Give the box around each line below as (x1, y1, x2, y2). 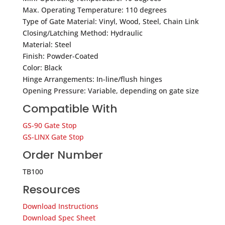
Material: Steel (22, 39, 71, 49)
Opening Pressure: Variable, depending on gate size (22, 85, 199, 95)
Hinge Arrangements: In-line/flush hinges (22, 74, 162, 84)
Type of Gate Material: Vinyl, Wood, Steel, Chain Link (22, 16, 199, 26)
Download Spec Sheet (22, 212, 95, 222)
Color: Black (22, 62, 62, 72)
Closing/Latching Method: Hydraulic (22, 28, 143, 38)
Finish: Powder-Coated (22, 51, 98, 61)
